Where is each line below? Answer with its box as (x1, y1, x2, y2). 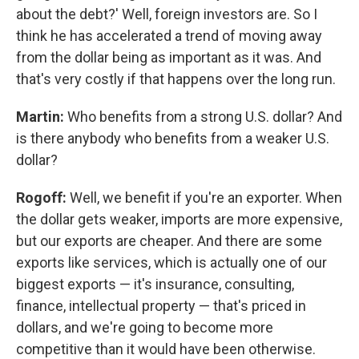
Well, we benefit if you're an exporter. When (70, 189, 342, 206)
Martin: (16, 108, 67, 125)
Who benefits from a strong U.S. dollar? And (67, 108, 342, 125)
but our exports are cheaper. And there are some (16, 232, 322, 249)
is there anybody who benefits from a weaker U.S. (16, 130, 329, 147)
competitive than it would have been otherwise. (16, 341, 316, 357)
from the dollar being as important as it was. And (16, 49, 321, 66)
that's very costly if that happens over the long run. (16, 71, 336, 87)
